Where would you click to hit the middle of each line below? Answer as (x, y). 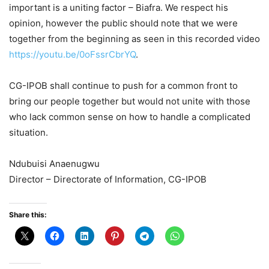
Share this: (28, 215)
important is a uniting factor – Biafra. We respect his (119, 8)
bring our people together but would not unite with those (130, 101)
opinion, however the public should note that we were (123, 23)
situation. (29, 132)
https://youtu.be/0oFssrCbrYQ (72, 54)
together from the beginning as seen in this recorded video (134, 39)
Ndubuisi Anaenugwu (54, 164)
